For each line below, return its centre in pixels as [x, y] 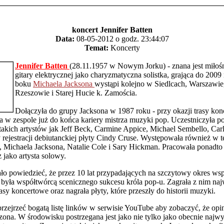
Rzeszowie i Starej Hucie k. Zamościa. [76, 93]
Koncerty [124, 48]
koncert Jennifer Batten [112, 30]
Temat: [96, 48]
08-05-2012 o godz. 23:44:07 [121, 39]
